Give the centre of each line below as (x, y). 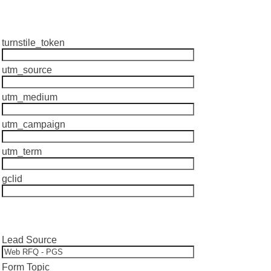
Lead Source (29, 240)
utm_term (22, 152)
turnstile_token (33, 43)
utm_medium (30, 97)
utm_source (27, 70)
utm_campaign (34, 124)
